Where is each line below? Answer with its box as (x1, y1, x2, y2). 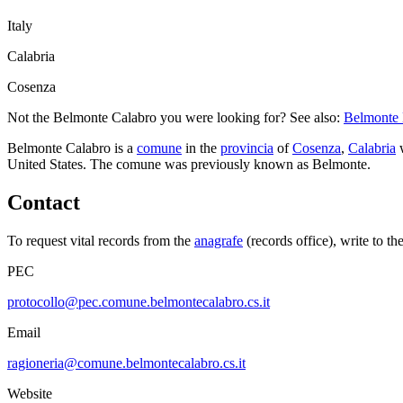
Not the (7, 110, 53, 126)
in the (182, 140, 217, 157)
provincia (220, 140, 273, 157)
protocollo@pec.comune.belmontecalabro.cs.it (7, 294, 270, 310)
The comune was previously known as (90, 157, 312, 173)
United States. (7, 157, 86, 173)
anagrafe (194, 233, 243, 249)
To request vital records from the (7, 233, 191, 249)
